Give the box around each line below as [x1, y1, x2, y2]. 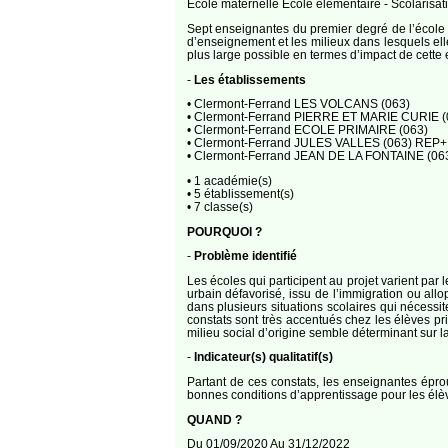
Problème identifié [193, 249, 297, 263]
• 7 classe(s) [186, 199, 253, 213]
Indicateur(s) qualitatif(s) [193, 350, 333, 364]
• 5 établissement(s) [186, 186, 294, 200]
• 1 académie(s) [186, 173, 272, 187]
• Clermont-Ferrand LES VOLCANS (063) [186, 97, 410, 111]
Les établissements [193, 72, 306, 86]
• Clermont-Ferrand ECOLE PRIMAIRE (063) [186, 123, 428, 137]
